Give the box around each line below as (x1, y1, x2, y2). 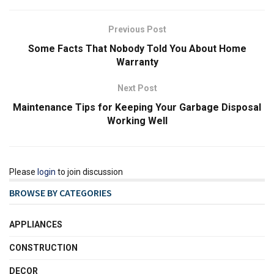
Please (9, 167, 37, 177)
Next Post (117, 83, 157, 94)
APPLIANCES (9, 220, 62, 230)
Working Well (106, 115, 168, 127)
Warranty (116, 56, 158, 68)
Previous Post (108, 24, 166, 35)
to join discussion (56, 167, 123, 177)
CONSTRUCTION (9, 243, 78, 253)
